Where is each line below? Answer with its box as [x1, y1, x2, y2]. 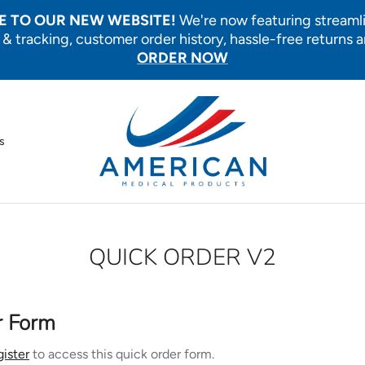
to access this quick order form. [29, 346, 214, 363]
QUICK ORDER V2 [89, 241, 276, 273]
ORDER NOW [137, 49, 228, 68]
